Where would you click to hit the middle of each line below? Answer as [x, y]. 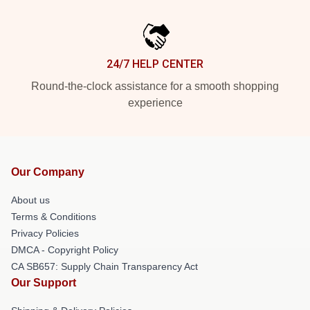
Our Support [44, 283]
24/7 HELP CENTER [155, 64]
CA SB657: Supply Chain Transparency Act [104, 266]
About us [30, 200]
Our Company [48, 172]
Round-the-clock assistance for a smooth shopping [155, 86]
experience [155, 103]
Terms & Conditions [54, 217]
